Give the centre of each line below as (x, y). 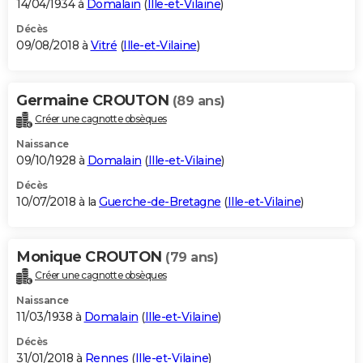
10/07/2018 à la (58, 202)
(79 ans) (192, 258)
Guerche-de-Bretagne (160, 202)
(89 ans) (199, 101)
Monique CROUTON (91, 257)
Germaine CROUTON (94, 101)
